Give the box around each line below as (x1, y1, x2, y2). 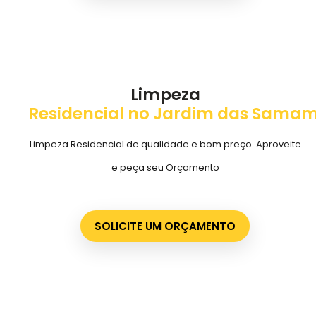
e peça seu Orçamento (111, 160, 219, 174)
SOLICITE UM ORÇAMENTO (95, 219, 236, 234)
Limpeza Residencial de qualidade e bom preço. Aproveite (29, 137, 301, 151)
